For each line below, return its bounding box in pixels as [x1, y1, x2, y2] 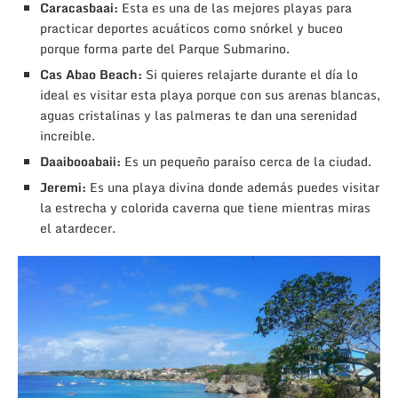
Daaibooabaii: [40, 150, 121, 171]
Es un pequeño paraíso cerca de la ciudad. [121, 150, 371, 171]
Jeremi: [40, 176, 86, 197]
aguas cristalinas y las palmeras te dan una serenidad [40, 104, 357, 125]
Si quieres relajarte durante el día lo [142, 63, 358, 84]
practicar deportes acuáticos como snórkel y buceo [40, 17, 343, 38]
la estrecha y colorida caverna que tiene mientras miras [40, 196, 370, 218]
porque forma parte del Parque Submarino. [40, 37, 290, 59]
